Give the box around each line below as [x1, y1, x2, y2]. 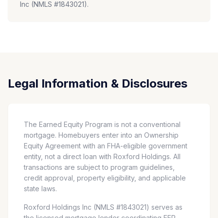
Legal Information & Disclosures [8, 76, 187, 91]
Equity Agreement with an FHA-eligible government [24, 142, 187, 150]
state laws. [24, 184, 57, 193]
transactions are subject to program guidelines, [24, 163, 175, 171]
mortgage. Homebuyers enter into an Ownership [24, 131, 179, 139]
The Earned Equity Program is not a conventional [24, 120, 181, 128]
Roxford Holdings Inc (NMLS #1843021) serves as [24, 203, 182, 211]
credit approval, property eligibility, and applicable [24, 174, 186, 182]
